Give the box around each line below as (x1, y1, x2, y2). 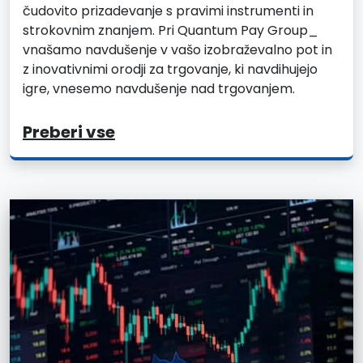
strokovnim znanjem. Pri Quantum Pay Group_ (23, 20, 318, 40)
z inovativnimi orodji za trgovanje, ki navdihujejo (23, 59, 318, 79)
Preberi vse (23, 120, 115, 143)
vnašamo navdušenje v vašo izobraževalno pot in (23, 40, 332, 59)
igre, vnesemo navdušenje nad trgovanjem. (23, 79, 295, 98)
